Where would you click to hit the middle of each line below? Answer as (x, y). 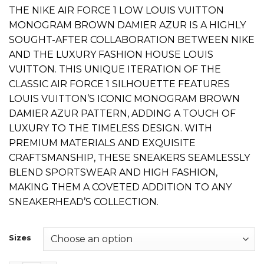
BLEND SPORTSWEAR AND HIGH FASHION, (113, 173)
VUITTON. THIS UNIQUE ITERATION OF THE (115, 70)
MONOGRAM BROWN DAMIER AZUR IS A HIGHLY (127, 25)
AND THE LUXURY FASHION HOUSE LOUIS (111, 55)
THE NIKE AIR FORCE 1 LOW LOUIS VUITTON (116, 11)
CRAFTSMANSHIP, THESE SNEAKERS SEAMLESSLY (129, 158)
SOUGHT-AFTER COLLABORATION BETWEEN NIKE (132, 40)
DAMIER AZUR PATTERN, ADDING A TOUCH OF (122, 114)
